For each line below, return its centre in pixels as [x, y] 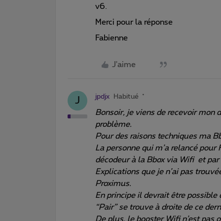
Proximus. [113, 183]
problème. [113, 124]
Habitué [126, 96]
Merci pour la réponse [135, 22]
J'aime [124, 64]
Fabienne [112, 38]
